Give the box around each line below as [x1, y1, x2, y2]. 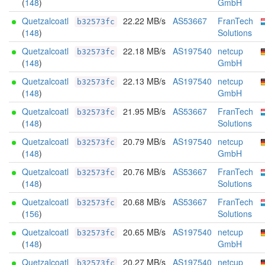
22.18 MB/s [123, 45, 166, 57]
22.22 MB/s [123, 15, 166, 27]
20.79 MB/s [123, 135, 166, 147]
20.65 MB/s [123, 226, 166, 238]
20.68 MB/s [123, 196, 166, 208]
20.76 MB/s [123, 166, 166, 177]
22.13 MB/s [123, 75, 166, 87]
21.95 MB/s [123, 105, 166, 117]
